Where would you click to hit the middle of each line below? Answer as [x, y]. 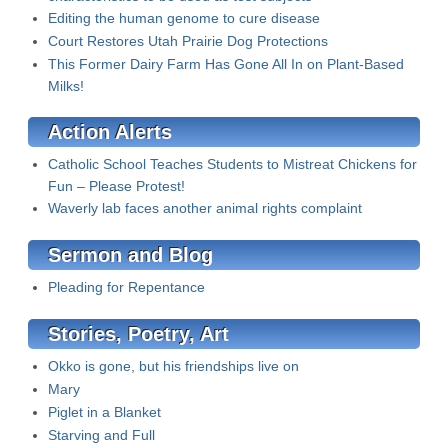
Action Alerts [110, 132]
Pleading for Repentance [126, 287]
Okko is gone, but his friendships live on [173, 366]
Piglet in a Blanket [104, 412]
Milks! [66, 86]
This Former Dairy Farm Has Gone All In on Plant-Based [226, 64]
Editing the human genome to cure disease [184, 18]
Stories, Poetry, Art [138, 334]
